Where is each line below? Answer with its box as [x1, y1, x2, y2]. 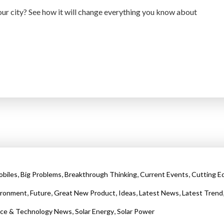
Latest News [139, 188, 179, 197]
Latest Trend [182, 188, 223, 197]
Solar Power [117, 207, 154, 216]
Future [30, 188, 51, 197]
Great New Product [54, 188, 115, 197]
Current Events [140, 170, 188, 179]
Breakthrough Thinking [64, 170, 137, 179]
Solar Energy [75, 207, 114, 216]
